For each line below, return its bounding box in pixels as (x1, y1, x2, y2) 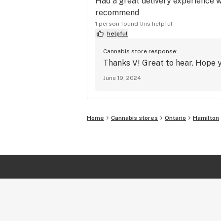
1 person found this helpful (95, 20, 173, 27)
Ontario (165, 114, 186, 121)
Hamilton (193, 114, 219, 121)
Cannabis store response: (103, 47, 178, 55)
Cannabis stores (111, 114, 158, 121)
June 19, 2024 (103, 74, 141, 81)
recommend (95, 7, 139, 17)
